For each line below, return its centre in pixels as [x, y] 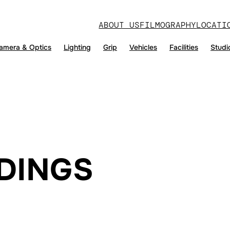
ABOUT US [119, 25]
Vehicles [143, 47]
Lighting [77, 47]
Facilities [184, 47]
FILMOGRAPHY [168, 25]
